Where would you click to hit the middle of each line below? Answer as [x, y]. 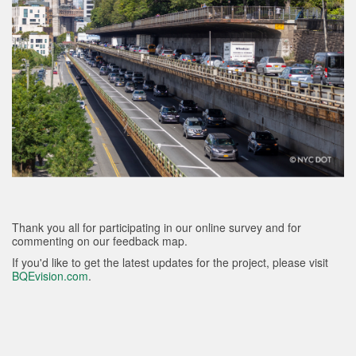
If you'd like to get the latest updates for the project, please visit [170, 262]
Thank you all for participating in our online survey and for [157, 227]
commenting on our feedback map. [100, 241]
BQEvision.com [50, 276]
